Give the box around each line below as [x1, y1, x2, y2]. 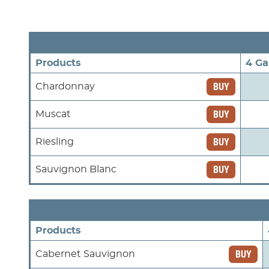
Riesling [35, 137, 74, 147]
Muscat [35, 109, 71, 119]
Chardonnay [35, 82, 95, 92]
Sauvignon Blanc [35, 165, 116, 175]
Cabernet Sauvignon [35, 249, 135, 259]
